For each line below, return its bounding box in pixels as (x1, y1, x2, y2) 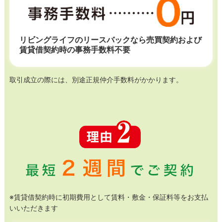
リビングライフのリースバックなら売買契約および (19, 34, 202, 45)
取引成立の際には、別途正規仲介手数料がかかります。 (9, 75, 183, 84)
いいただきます (9, 203, 58, 212)
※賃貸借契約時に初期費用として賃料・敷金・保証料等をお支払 (9, 192, 208, 201)
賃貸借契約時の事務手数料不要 (19, 44, 130, 55)
